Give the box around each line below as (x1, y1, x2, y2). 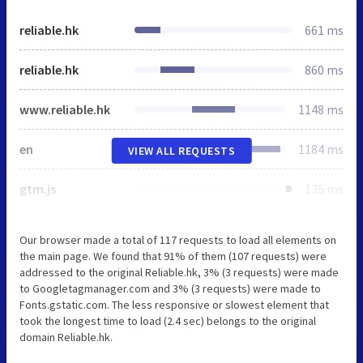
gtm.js (19, 180, 56, 197)
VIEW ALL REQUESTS (127, 143, 236, 158)
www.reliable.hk (19, 100, 110, 117)
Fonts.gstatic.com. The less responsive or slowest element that (19, 297, 329, 312)
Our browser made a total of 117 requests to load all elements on (19, 232, 336, 247)
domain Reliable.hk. (19, 329, 113, 344)
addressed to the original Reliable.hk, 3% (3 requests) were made (19, 264, 339, 280)
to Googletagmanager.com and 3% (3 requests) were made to (19, 280, 321, 296)
